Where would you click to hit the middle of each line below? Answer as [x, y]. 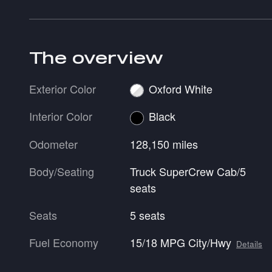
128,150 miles [164, 144]
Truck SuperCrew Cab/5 [188, 171]
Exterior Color [63, 88]
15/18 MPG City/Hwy [181, 242]
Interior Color [61, 116]
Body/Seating [62, 171]
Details [250, 243]
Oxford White [180, 88]
